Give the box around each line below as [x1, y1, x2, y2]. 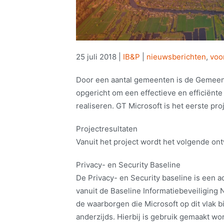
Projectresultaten [76, 124, 137, 134]
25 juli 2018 [76, 52, 116, 62]
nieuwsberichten [146, 52, 206, 62]
